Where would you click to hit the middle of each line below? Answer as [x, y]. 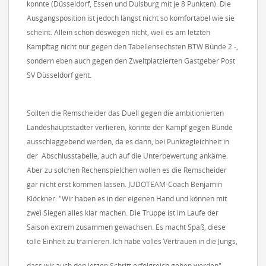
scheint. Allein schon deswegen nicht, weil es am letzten [118, 32]
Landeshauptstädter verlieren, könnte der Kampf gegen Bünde [130, 127]
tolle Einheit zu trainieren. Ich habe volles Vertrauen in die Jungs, [132, 241]
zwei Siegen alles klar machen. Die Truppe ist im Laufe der [123, 213]
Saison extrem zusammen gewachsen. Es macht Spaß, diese [126, 227]
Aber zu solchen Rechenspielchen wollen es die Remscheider [127, 170]
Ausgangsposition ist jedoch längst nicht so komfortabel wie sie [131, 18]
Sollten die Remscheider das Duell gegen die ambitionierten [125, 113]
